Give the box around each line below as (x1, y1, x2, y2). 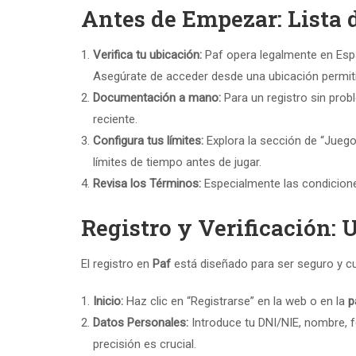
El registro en (81, 257, 153, 271)
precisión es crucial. (93, 337, 196, 351)
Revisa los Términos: (93, 176, 201, 191)
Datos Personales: (93, 315, 188, 330)
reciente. (93, 112, 137, 126)
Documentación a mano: (93, 91, 221, 105)
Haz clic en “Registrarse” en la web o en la (123, 294, 348, 308)
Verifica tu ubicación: (93, 48, 202, 62)
